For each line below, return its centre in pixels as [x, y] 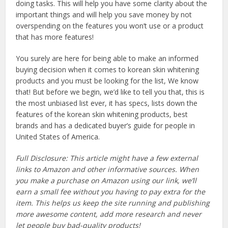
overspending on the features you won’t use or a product [110, 26]
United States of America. [58, 137]
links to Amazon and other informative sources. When [108, 169]
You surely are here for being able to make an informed [107, 59]
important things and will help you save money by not [104, 15]
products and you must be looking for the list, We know [107, 81]
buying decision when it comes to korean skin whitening [108, 70]
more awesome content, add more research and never [109, 214]
